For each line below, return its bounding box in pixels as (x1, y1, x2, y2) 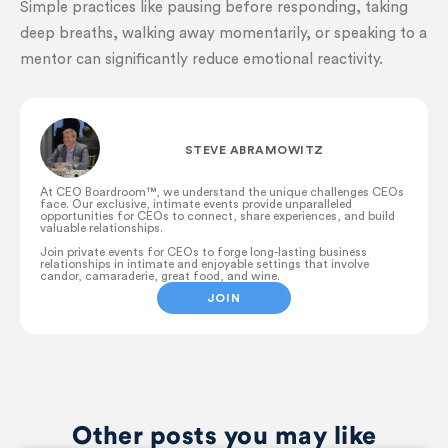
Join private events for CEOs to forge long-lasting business (40, 246, 367, 258)
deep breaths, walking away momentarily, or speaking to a (20, 26, 427, 41)
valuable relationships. (40, 222, 163, 234)
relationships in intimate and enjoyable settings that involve (40, 258, 369, 270)
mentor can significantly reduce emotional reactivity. (20, 52, 383, 67)
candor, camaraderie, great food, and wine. (40, 270, 280, 282)
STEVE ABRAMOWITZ (184, 143, 324, 156)
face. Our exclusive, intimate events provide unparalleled (40, 198, 352, 210)
